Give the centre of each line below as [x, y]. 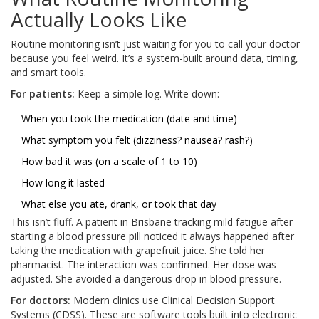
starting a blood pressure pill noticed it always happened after [152, 236]
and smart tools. [48, 73]
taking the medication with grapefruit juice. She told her [138, 251]
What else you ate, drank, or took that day [119, 204]
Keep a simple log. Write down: [147, 94]
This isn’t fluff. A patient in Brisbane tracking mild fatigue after [152, 222]
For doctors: [41, 300]
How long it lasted [63, 183]
